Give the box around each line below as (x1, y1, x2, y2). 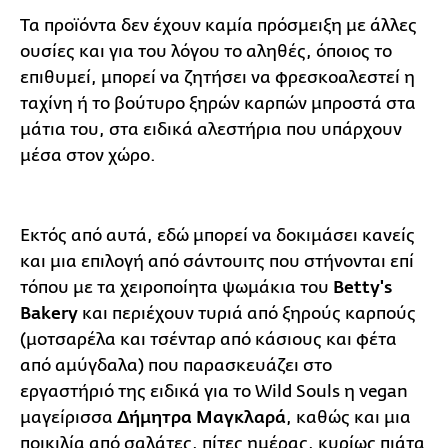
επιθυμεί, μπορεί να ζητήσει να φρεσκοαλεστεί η (20, 67, 415, 87)
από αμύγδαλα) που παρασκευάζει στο (20, 355, 332, 375)
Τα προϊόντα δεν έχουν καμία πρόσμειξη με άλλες (20, 15, 417, 35)
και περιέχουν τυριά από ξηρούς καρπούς (78, 303, 416, 323)
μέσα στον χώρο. (20, 145, 156, 165)
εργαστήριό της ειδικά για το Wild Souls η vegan (20, 381, 408, 401)
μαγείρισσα (20, 407, 117, 427)
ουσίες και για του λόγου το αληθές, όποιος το (20, 41, 392, 61)
